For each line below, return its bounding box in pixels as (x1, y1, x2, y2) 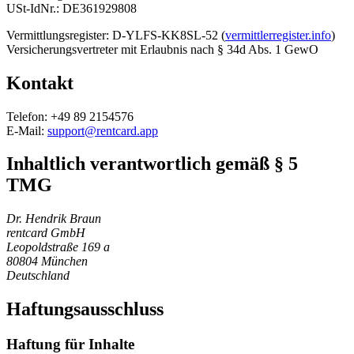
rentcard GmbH (6, 226, 85, 240)
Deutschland (6, 269, 70, 283)
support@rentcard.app (47, 123, 158, 137)
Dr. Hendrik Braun (6, 212, 101, 226)
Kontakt (6, 72, 73, 93)
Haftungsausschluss (6, 299, 164, 320)
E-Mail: (6, 123, 44, 137)
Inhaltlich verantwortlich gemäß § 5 (6, 153, 298, 175)
